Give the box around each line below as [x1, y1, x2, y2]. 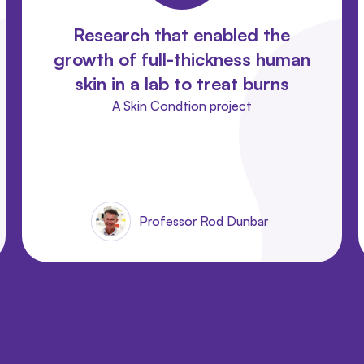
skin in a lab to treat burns [74, 71, 289, 94]
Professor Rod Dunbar [138, 212, 268, 229]
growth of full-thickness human [53, 47, 310, 70]
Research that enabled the [73, 23, 291, 45]
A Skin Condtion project [111, 97, 252, 114]
